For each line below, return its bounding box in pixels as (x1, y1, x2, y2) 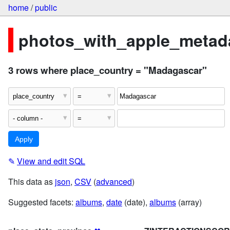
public (35, 2, 57, 14)
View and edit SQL (17, 155, 85, 167)
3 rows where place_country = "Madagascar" (8, 63, 207, 78)
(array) (176, 196, 202, 208)
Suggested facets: (8, 196, 75, 208)
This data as (8, 175, 55, 187)
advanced (96, 175, 132, 187)
